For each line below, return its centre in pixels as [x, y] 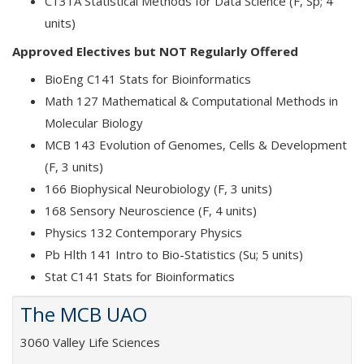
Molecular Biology [94, 123]
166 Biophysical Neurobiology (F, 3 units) [158, 188]
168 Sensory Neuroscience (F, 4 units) [151, 210]
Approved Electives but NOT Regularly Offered [155, 51]
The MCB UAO [84, 314]
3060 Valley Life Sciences [90, 342]
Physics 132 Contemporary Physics [143, 232]
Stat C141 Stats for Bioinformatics [140, 276]
